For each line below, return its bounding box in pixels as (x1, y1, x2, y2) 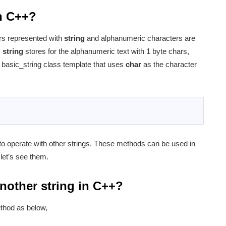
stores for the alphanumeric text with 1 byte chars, (23, 47, 189, 56)
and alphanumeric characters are (85, 34, 195, 43)
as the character (141, 60, 197, 69)
